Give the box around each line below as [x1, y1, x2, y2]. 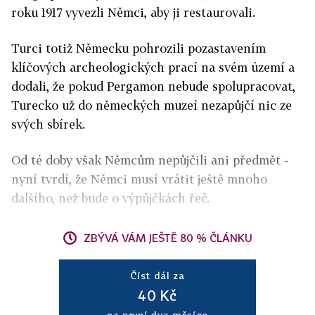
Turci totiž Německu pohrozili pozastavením [11, 41, 266, 56]
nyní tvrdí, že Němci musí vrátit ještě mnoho [11, 172, 267, 186]
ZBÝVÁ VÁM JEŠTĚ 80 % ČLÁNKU [84, 231, 252, 244]
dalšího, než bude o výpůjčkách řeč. [11, 191, 213, 205]
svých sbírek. [11, 117, 85, 131]
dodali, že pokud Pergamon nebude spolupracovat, [11, 79, 295, 94]
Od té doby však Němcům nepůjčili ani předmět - [11, 153, 288, 167]
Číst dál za [130, 269, 185, 281]
